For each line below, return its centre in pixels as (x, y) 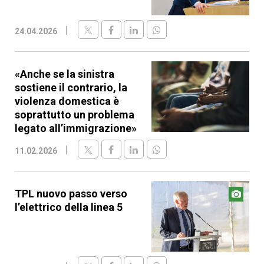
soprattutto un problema (75, 115)
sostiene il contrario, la (71, 88)
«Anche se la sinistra (65, 74)
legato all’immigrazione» (76, 128)
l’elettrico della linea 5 (69, 207)
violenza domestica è (67, 101)
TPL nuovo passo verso (71, 194)
